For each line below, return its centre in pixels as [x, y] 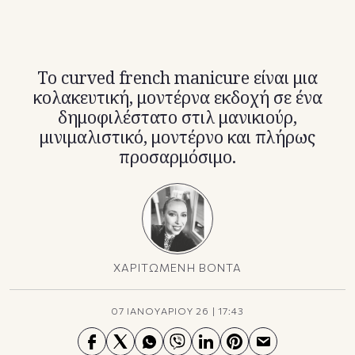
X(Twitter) [61, 29]
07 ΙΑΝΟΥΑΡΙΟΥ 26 [160, 311]
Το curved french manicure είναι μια [177, 78]
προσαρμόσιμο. [177, 157]
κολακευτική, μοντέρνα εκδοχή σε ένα [177, 98]
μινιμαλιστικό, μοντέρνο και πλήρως [177, 137]
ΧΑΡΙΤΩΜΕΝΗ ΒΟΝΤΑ [177, 268]
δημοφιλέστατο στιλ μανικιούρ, [177, 118]
